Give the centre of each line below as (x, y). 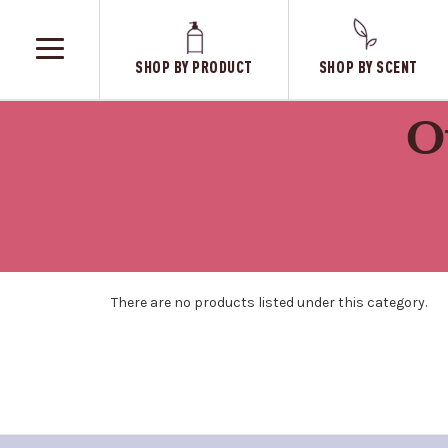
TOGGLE (74, 74)
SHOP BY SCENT (368, 66)
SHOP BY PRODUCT (194, 66)
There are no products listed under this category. (268, 302)
